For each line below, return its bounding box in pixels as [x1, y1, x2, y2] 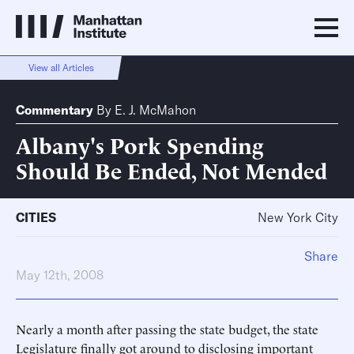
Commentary [16, 102, 93, 118]
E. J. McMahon [115, 102, 196, 118]
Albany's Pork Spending [16, 129, 263, 160]
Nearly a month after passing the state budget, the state [16, 320, 318, 337]
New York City [258, 209, 338, 225]
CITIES [16, 209, 56, 225]
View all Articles [28, 62, 94, 73]
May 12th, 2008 [16, 267, 104, 283]
